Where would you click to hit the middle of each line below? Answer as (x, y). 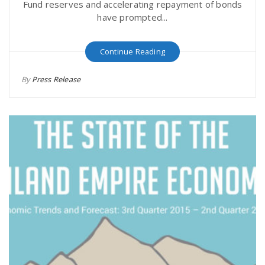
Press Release (56, 79)
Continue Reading (132, 51)
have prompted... (132, 17)
